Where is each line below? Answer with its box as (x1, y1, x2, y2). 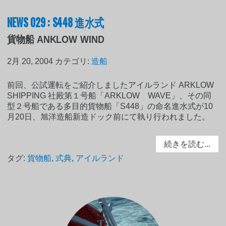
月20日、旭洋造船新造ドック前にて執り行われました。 (7, 112, 210, 121)
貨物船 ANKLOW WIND (7, 33, 104, 45)
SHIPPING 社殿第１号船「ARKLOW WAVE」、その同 (7, 91, 212, 100)
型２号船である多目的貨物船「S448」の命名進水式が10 (7, 101, 213, 110)
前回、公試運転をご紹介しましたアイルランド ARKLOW (7, 80, 214, 89)
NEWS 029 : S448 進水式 (7, 12, 104, 31)
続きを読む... (163, 139, 210, 148)
